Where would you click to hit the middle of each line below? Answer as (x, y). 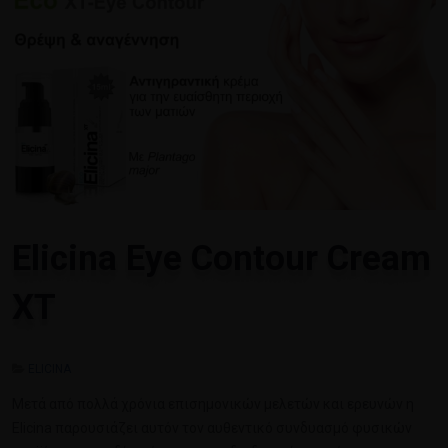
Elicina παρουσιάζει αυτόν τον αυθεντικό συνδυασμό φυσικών (212, 427)
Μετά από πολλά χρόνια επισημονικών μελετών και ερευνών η (213, 403)
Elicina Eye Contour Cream (221, 258)
